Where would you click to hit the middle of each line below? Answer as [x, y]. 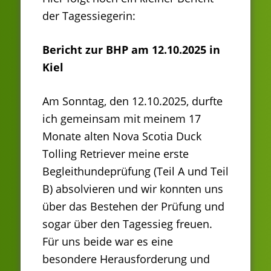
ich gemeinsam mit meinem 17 [122, 118]
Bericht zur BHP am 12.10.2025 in [131, 49]
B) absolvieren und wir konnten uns [133, 188]
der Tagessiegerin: [89, 15]
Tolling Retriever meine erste [116, 153]
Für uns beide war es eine [108, 241]
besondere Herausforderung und [126, 259]
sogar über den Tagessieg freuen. [127, 224]
